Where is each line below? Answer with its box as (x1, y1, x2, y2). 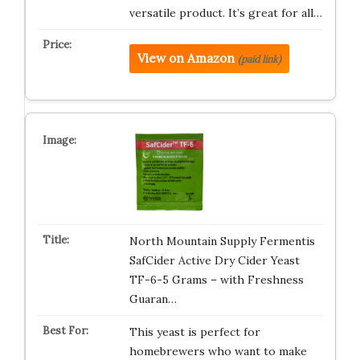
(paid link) (237, 52, 281, 65)
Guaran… (129, 291, 177, 306)
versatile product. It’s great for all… (129, 5, 322, 20)
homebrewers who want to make (129, 343, 307, 358)
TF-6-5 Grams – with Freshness (129, 272, 304, 287)
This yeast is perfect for (129, 324, 260, 339)
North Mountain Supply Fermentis (129, 233, 315, 248)
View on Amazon (137, 50, 235, 66)
